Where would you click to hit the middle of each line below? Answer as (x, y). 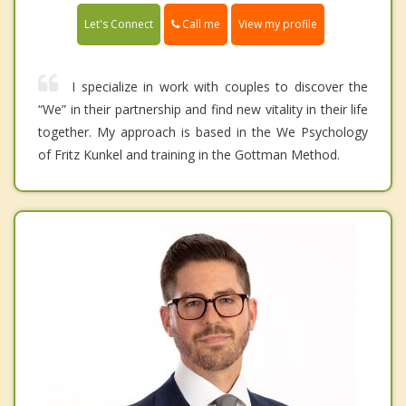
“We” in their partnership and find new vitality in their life (203, 110)
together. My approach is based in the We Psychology (203, 132)
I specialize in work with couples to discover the (220, 87)
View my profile (278, 24)
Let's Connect (119, 24)
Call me (200, 24)
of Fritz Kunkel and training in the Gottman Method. (189, 155)
